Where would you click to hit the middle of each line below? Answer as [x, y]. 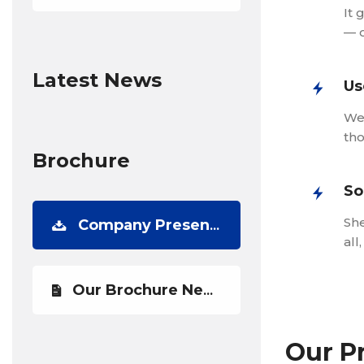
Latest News [97, 80]
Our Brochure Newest [138, 290]
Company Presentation [144, 225]
